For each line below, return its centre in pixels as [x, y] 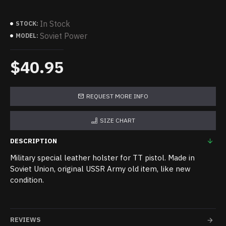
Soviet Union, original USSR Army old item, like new [100, 169]
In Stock [55, 24]
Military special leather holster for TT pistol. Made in [102, 158]
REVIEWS [25, 220]
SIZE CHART [117, 120]
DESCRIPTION [34, 141]
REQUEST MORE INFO [117, 96]
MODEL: [27, 36]
